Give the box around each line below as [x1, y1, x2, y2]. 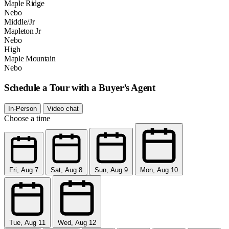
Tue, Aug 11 [9, 218, 45, 226]
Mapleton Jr [4, 27, 41, 36]
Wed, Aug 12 [58, 218, 96, 226]
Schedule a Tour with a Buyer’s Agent [4, 82, 155, 93]
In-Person [8, 104, 37, 112]
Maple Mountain [4, 54, 56, 63]
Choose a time [4, 113, 50, 123]
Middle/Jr [4, 17, 35, 27]
